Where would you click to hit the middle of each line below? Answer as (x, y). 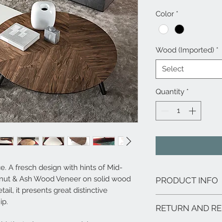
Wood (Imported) (185, 50)
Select (173, 69)
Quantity (170, 92)
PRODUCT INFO (187, 180)
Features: (169, 199)
